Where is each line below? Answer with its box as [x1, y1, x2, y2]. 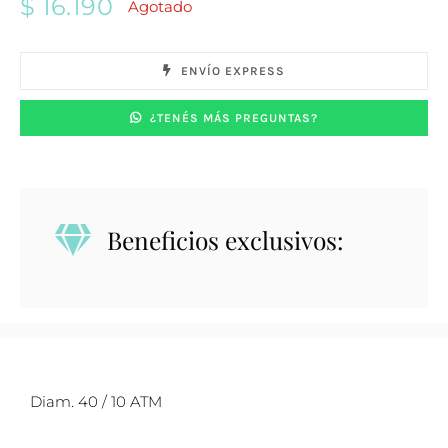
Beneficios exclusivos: [107, 224, 344, 257]
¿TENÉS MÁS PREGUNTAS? [150, 111, 319, 126]
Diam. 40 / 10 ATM [30, 392, 162, 412]
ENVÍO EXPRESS [180, 64, 285, 79]
